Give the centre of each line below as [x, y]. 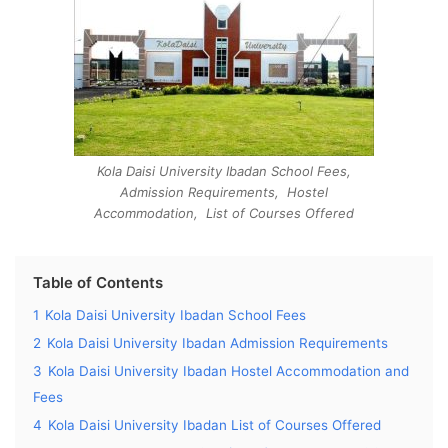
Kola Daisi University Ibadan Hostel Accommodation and [228, 371]
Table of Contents [98, 282]
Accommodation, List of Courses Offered [224, 213]
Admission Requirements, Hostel [224, 192]
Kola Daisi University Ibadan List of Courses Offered [214, 425]
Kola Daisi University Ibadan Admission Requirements [217, 343]
